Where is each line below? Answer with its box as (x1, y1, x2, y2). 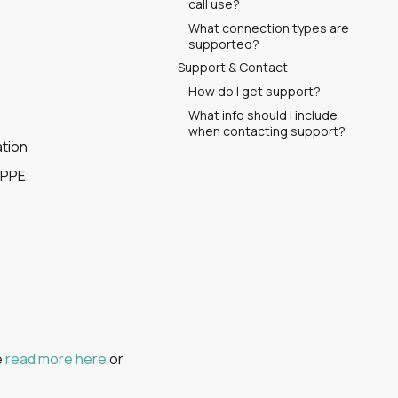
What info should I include (188, 106, 338, 123)
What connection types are (188, 19, 349, 36)
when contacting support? (188, 122, 346, 139)
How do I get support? (188, 83, 321, 99)
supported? (188, 35, 259, 52)
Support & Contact (178, 59, 288, 76)
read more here (5, 349, 107, 369)
